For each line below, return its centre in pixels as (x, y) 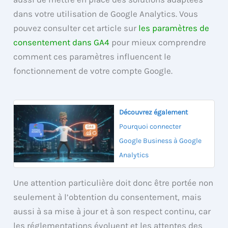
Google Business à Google (160, 140)
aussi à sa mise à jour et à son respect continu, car (112, 211)
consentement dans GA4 (62, 42)
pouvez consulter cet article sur (76, 28)
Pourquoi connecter (150, 126)
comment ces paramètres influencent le (92, 57)
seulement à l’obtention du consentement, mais (108, 197)
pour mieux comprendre (158, 42)
